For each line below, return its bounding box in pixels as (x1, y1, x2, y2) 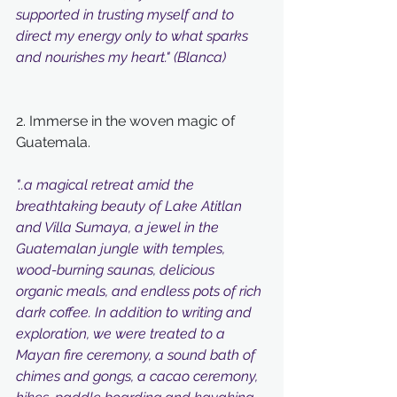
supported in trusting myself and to (16, 6, 237, 23)
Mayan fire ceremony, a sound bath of (16, 346, 259, 363)
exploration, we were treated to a (16, 325, 229, 342)
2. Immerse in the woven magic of (16, 113, 238, 129)
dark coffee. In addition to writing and (16, 304, 255, 321)
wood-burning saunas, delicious (16, 261, 218, 278)
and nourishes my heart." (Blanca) (16, 49, 226, 66)
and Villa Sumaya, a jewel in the (16, 219, 222, 236)
